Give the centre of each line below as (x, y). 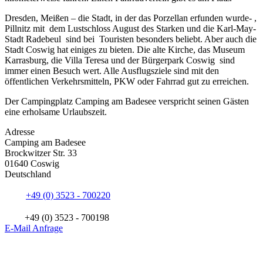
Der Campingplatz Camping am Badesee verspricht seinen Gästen (127, 102)
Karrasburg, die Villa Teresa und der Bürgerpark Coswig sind (120, 60)
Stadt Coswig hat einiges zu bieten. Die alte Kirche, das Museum (125, 50)
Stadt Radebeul (33, 39)
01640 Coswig (32, 164)
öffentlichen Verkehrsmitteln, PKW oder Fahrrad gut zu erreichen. (127, 82)
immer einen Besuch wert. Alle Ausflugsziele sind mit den (112, 71)
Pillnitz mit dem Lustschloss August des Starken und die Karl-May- (130, 29)
